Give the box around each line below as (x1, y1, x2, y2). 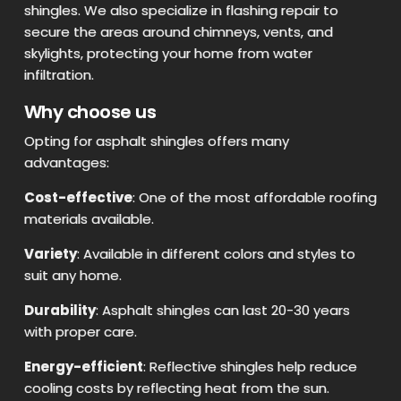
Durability (23, 300, 96, 320)
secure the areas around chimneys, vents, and (23, 21, 333, 41)
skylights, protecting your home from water (23, 43, 312, 63)
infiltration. (23, 64, 94, 84)
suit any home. (23, 265, 122, 285)
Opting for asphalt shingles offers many (23, 131, 289, 150)
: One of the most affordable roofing (132, 187, 377, 207)
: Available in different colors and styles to (76, 243, 355, 263)
